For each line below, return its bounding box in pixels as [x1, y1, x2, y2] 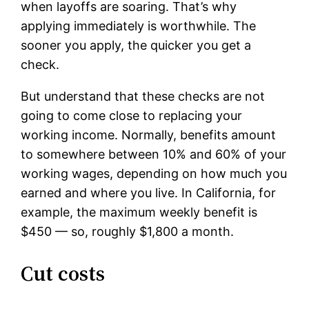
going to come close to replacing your [21, 108, 243, 123]
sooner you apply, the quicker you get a [21, 38, 252, 53]
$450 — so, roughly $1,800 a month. [21, 224, 235, 239]
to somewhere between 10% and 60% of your [21, 147, 287, 162]
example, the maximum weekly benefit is [21, 205, 258, 220]
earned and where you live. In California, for [21, 186, 277, 201]
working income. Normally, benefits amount [21, 128, 277, 143]
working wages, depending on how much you [21, 166, 288, 181]
